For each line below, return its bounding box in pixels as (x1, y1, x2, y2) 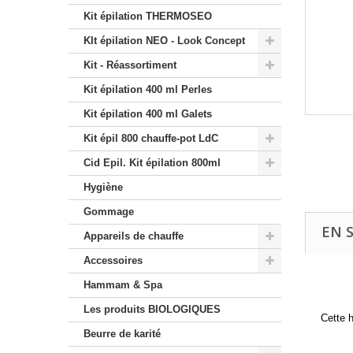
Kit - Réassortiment (84, 59, 176, 71)
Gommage (84, 206, 134, 217)
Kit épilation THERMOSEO (84, 10, 212, 22)
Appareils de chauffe (84, 230, 184, 242)
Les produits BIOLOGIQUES (84, 303, 221, 315)
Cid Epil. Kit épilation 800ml (84, 157, 221, 169)
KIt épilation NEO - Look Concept (84, 35, 245, 46)
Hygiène (84, 181, 123, 193)
